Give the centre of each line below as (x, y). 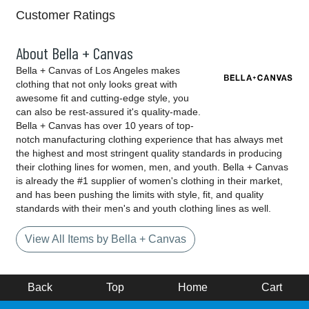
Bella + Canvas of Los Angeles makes (98, 71)
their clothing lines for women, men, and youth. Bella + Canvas (152, 167)
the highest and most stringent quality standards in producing (149, 153)
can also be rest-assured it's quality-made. (108, 112)
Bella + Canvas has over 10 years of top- (105, 126)
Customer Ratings (66, 16)
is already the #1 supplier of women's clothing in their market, (149, 181)
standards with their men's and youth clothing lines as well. (143, 209)
